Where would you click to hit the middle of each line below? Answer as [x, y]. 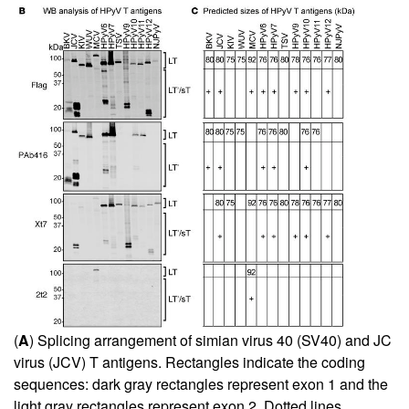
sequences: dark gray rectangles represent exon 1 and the [201, 384]
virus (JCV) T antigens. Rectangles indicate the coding [189, 362]
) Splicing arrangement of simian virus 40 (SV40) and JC [210, 341]
